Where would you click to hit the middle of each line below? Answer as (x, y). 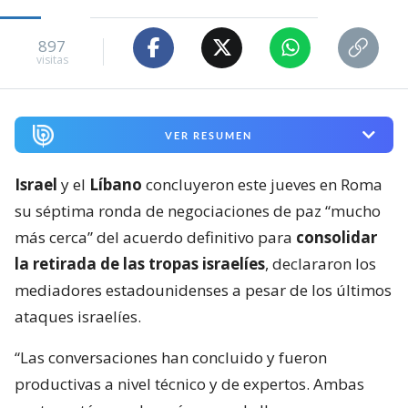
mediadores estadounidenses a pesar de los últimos (203, 291)
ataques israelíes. (78, 317)
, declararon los (321, 264)
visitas (52, 60)
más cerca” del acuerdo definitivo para (155, 238)
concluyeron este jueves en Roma (264, 185)
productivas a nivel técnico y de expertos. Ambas (189, 384)
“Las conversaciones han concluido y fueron (171, 358)
